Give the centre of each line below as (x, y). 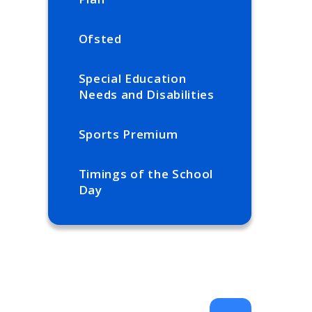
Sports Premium (128, 134)
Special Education (132, 79)
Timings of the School (146, 174)
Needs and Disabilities (146, 95)
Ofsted (100, 39)
